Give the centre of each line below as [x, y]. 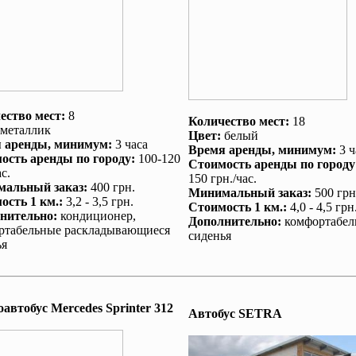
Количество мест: [238, 121]
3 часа [130, 144]
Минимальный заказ [248, 193]
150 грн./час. [222, 178]
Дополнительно [232, 221]
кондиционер [96, 216]
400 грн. [111, 187]
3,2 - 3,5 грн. [98, 201]
